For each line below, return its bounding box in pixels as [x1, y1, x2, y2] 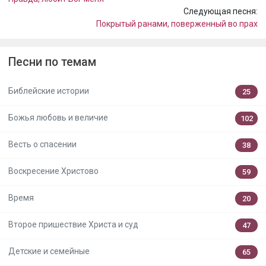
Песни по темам [8, 55, 96, 69]
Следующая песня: [183, 7, 258, 16]
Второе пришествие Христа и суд [8, 220, 138, 230]
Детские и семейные [8, 246, 90, 256]
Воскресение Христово [8, 166, 99, 176]
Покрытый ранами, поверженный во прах [96, 19, 258, 28]
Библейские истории [8, 86, 89, 96]
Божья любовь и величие [8, 113, 108, 123]
